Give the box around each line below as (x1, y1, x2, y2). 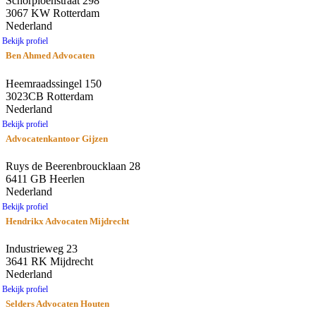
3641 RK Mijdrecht (6, 255, 93, 267)
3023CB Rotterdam (6, 90, 93, 102)
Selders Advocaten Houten (6, 298, 109, 309)
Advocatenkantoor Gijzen (6, 133, 108, 144)
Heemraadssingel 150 (6, 77, 102, 90)
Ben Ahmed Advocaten (6, 50, 95, 61)
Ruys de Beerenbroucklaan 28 (6, 159, 140, 172)
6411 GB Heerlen (6, 172, 85, 185)
